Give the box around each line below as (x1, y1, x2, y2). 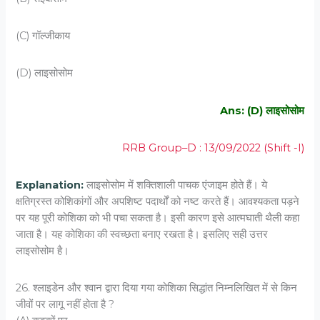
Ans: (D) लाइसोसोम (219, 104, 304, 117)
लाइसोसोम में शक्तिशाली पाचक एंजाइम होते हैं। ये (84, 178, 268, 191)
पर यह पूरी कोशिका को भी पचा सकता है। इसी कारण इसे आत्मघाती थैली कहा (16, 211, 300, 224)
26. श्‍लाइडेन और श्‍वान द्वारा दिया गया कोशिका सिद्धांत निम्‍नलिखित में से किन (16, 281, 298, 295)
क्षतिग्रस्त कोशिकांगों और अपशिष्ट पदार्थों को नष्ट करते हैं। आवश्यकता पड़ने (16, 194, 300, 208)
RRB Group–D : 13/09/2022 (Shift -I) (121, 141, 304, 154)
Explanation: (16, 178, 84, 191)
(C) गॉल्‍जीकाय (16, 29, 71, 43)
